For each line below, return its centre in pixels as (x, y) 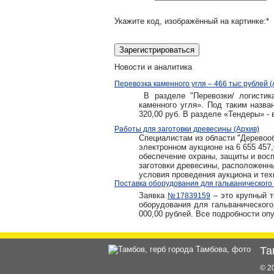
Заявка (154, 195)
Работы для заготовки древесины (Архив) (187, 129)
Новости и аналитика (153, 67)
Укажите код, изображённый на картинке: (190, 21)
